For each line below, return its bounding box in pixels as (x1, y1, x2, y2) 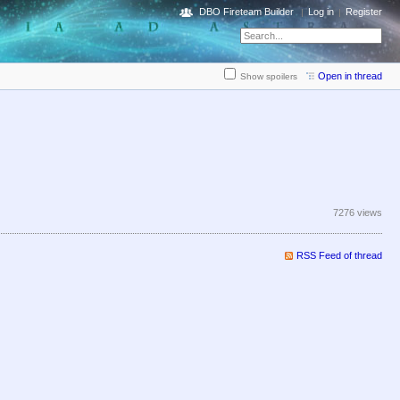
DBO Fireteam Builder (199, 6, 294, 17)
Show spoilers (240, 71, 297, 82)
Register (346, 6, 382, 17)
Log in (308, 6, 334, 17)
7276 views (333, 207, 382, 219)
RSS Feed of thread (296, 250, 382, 262)
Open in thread (318, 71, 382, 82)
